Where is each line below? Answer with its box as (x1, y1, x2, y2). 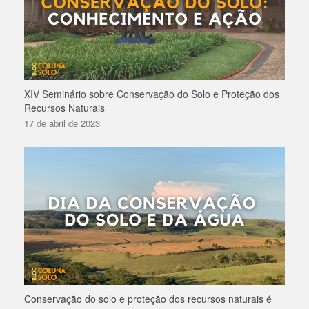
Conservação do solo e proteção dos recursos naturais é (24, 291, 272, 306)
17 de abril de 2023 (24, 117, 100, 130)
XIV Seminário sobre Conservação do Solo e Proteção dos (24, 87, 279, 101)
